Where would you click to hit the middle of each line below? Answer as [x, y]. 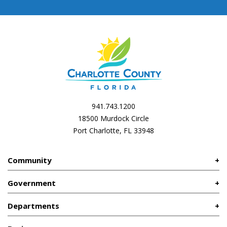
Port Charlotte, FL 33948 [113, 130]
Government [32, 183]
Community [30, 160]
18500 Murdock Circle [113, 118]
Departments [33, 205]
